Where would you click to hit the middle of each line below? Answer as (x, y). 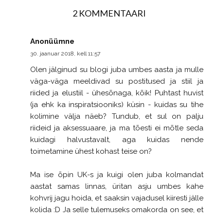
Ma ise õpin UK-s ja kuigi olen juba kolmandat (117, 174)
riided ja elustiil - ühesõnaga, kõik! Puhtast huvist (117, 93)
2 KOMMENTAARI (109, 13)
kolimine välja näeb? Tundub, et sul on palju (117, 116)
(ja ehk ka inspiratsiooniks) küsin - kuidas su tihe (117, 104)
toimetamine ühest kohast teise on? (91, 151)
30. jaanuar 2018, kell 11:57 (65, 53)
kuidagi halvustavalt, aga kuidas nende (117, 139)
